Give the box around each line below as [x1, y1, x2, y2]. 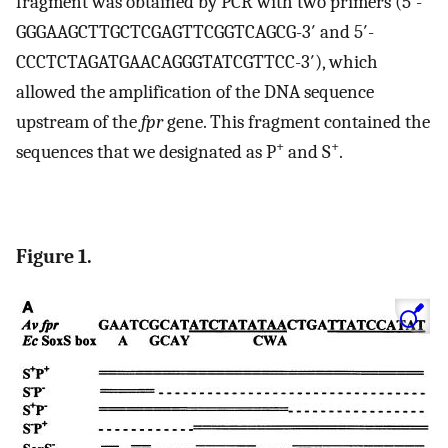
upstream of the [16, 111, 141, 133]
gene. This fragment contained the [163, 111, 430, 133]
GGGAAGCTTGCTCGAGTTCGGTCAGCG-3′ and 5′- [16, 21, 374, 43]
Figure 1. [16, 245, 92, 269]
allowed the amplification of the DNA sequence [16, 81, 374, 103]
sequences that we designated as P [16, 141, 276, 163]
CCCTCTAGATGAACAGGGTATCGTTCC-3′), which [16, 51, 378, 73]
